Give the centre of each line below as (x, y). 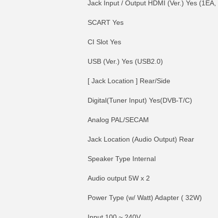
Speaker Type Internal (122, 159)
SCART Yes (106, 22)
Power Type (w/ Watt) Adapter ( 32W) (145, 198)
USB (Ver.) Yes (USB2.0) (125, 61)
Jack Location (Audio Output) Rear (141, 139)
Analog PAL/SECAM (118, 120)
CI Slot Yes (104, 42)
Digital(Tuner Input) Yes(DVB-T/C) (140, 100)
